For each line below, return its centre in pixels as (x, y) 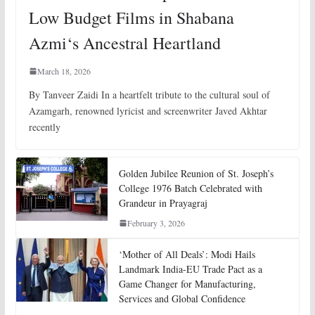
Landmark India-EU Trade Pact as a (190, 269)
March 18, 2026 (64, 71)
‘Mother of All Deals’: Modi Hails (187, 255)
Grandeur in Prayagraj (163, 203)
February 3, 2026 (156, 223)
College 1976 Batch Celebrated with (190, 188)
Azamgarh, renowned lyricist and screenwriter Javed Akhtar (148, 111)
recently (44, 127)
